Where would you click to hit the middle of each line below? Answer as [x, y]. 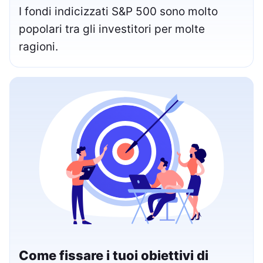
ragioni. [38, 47]
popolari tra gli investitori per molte [112, 29]
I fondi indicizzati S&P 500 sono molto [118, 12]
